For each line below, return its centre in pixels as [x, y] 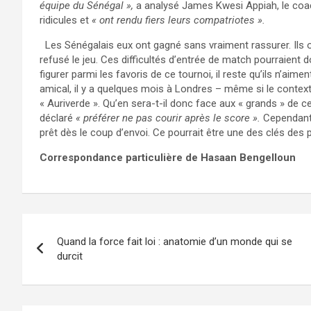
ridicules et [66, 20]
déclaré [58, 118]
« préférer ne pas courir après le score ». [169, 118]
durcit [70, 256]
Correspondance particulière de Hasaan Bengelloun [168, 157]
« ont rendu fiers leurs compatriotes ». [178, 20]
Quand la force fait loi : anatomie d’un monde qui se [175, 241]
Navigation [75, 227]
